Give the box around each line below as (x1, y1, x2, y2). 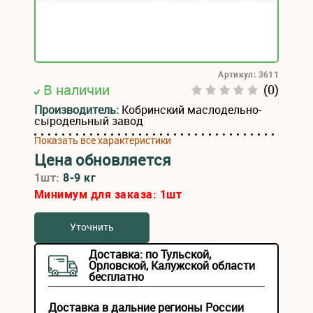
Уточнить (70, 220, 114, 233)
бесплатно (89, 269, 144, 284)
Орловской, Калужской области (89, 258, 255, 273)
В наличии (43, 80, 110, 99)
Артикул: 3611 (218, 70, 279, 80)
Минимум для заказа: (34, 188, 160, 201)
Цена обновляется (34, 150, 171, 170)
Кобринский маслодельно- (122, 102, 261, 117)
